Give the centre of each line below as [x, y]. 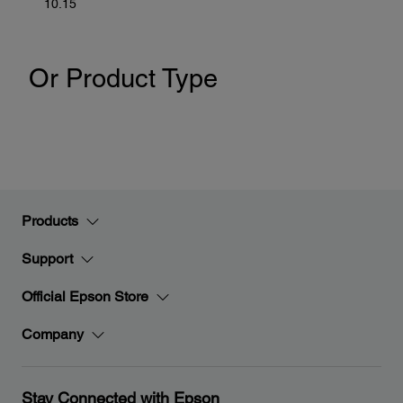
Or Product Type [123, 79]
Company [53, 334]
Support [47, 259]
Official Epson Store [85, 296]
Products [50, 221]
